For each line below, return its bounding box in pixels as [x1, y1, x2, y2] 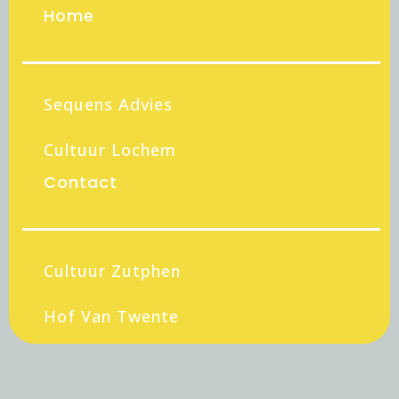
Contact [44, 171, 118, 193]
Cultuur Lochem [44, 139, 176, 160]
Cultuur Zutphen [44, 260, 181, 281]
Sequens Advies [44, 94, 173, 115]
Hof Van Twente [44, 305, 179, 327]
